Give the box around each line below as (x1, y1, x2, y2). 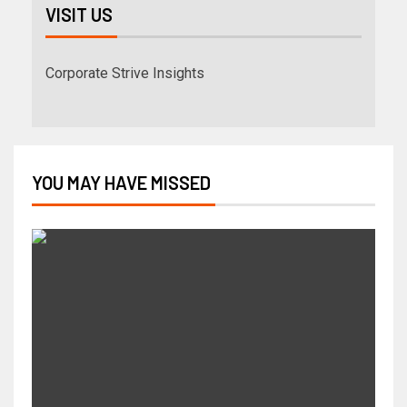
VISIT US (45, 4, 113, 26)
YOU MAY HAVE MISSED (32, 172, 211, 194)
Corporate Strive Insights (45, 65, 204, 83)
